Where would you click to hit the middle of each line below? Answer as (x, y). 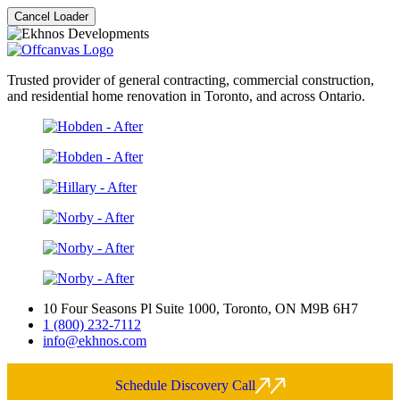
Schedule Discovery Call (185, 385)
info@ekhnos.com (95, 341)
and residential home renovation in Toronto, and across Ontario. (186, 96)
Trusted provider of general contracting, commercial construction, (191, 80)
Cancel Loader (51, 17)
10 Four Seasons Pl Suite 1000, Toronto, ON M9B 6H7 (200, 308)
